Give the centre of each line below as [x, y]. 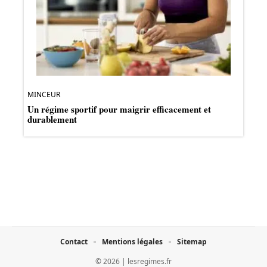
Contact [74, 241]
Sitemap [192, 241]
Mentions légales [132, 241]
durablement [52, 119]
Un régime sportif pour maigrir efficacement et [119, 109]
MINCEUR [44, 94]
